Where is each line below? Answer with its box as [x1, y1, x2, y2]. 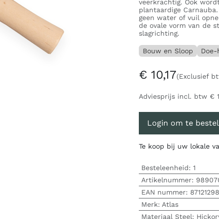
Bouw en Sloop [143, 47, 193, 55]
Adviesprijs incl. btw [139, 92, 210, 100]
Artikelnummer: [141, 176, 196, 184]
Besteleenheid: [141, 164, 193, 172]
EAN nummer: [141, 188, 190, 196]
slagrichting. [139, 29, 179, 37]
